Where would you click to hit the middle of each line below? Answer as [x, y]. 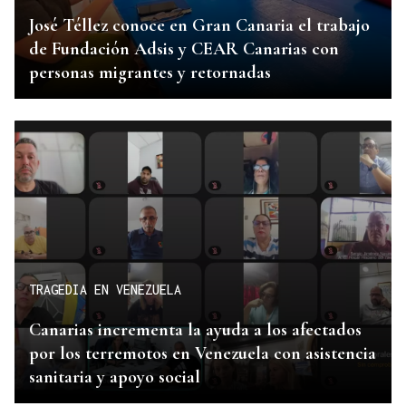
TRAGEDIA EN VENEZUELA [105, 290]
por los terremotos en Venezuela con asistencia [203, 353]
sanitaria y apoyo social [115, 377]
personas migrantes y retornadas [150, 72]
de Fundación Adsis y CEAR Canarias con [184, 48]
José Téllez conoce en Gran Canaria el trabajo [199, 25]
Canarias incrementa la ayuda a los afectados [195, 329]
